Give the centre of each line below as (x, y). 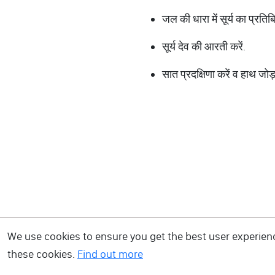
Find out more (110, 254)
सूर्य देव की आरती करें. (204, 46)
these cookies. (42, 254)
